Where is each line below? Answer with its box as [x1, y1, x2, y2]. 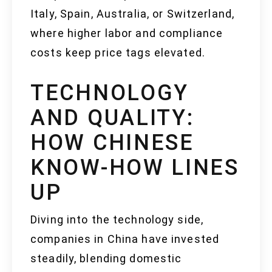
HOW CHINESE [30, 130, 194, 156]
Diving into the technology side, [30, 213, 203, 226]
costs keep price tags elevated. [30, 46, 205, 59]
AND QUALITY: [30, 105, 194, 131]
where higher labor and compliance [30, 27, 223, 40]
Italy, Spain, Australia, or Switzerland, [30, 7, 234, 21]
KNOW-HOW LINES [30, 155, 239, 181]
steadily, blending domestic [30, 252, 182, 265]
